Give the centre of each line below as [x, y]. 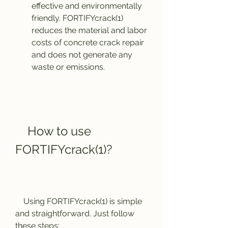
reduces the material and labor [89, 30]
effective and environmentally [87, 6]
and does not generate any [82, 55]
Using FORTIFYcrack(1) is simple [19, 201]
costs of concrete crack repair [88, 42]
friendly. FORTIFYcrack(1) [77, 18]
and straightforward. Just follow [75, 213]
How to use [21, 131]
